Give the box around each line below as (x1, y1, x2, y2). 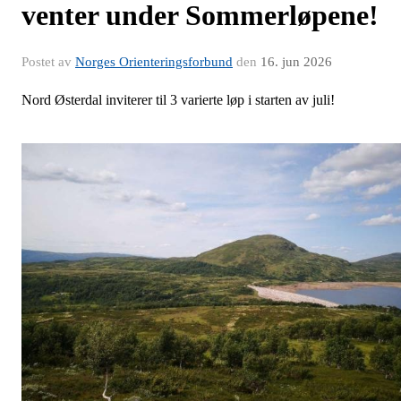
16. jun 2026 (260, 55, 332, 69)
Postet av (21, 55, 75, 69)
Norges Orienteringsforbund (75, 55, 233, 69)
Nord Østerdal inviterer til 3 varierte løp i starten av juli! (21, 92, 335, 107)
